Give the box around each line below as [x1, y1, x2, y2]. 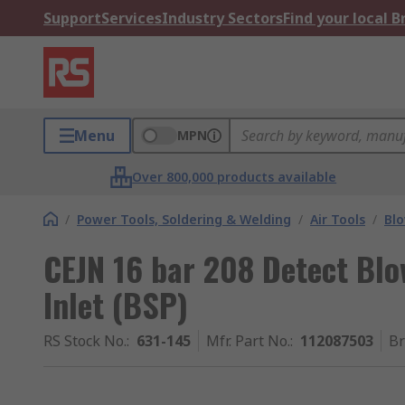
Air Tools [310, 211, 365, 228]
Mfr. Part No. [206, 331, 290, 351]
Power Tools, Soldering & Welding [77, 211, 291, 228]
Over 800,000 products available [132, 168, 337, 185]
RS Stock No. [43, 331, 127, 351]
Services [101, 8, 162, 28]
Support [43, 8, 101, 28]
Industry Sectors [162, 8, 283, 28]
